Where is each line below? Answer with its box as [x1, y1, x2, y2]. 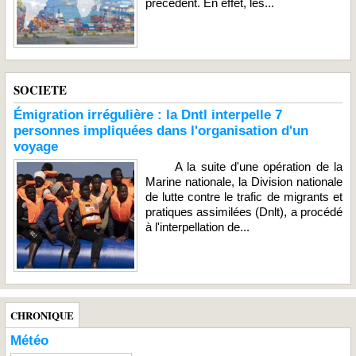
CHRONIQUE [10, 307, 74, 323]
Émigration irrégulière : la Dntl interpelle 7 [14, 106, 282, 122]
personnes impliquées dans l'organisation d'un [14, 122, 308, 138]
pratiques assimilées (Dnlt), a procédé [145, 204, 342, 219]
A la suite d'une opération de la [145, 159, 342, 173]
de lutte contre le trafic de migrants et [145, 189, 342, 203]
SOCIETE [14, 80, 67, 99]
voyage [14, 138, 58, 154]
